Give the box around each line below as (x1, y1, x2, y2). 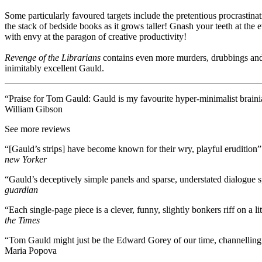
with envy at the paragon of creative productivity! (5, 31, 187, 42)
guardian (5, 184, 38, 195)
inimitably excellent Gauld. (5, 63, 104, 73)
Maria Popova (5, 245, 57, 256)
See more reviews (5, 123, 70, 134)
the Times (5, 215, 40, 225)
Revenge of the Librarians (5, 52, 101, 63)
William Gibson (5, 104, 63, 114)
